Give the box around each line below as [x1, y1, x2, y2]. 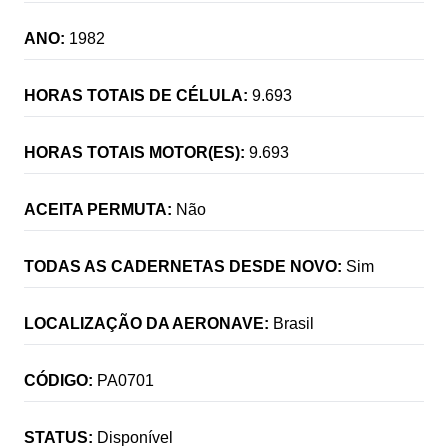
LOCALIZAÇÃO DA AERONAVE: [24, 314, 269, 332]
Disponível [97, 428, 173, 446]
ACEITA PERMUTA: [24, 200, 172, 218]
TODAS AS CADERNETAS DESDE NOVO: [24, 257, 342, 275]
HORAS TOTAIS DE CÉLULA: [24, 86, 248, 104]
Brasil [273, 314, 314, 332]
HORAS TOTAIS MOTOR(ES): [24, 143, 245, 161]
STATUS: [24, 428, 93, 446]
